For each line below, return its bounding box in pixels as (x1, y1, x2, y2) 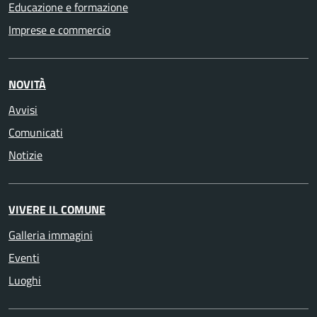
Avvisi (8, 100, 38, 118)
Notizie (8, 146, 42, 163)
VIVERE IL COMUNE (8, 200, 105, 218)
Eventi (8, 248, 40, 266)
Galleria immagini (8, 226, 93, 243)
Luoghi (8, 271, 41, 289)
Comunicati (8, 123, 63, 141)
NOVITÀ (8, 75, 46, 93)
